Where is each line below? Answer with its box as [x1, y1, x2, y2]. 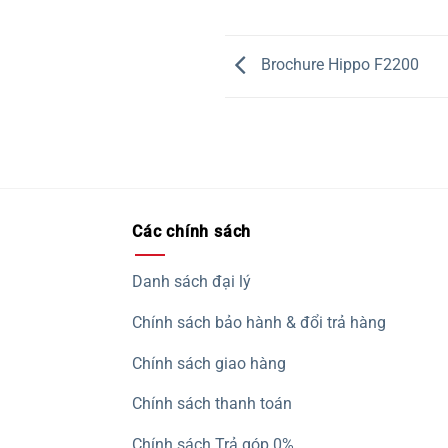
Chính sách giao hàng [132, 353, 286, 373]
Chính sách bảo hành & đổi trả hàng [132, 312, 386, 332]
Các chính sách [132, 221, 252, 241]
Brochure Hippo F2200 [256, 55, 419, 75]
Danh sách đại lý [132, 272, 251, 292]
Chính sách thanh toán [132, 394, 292, 414]
